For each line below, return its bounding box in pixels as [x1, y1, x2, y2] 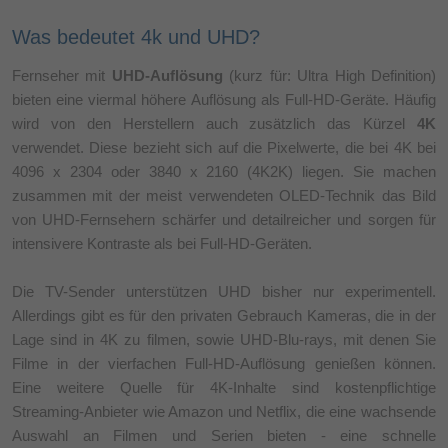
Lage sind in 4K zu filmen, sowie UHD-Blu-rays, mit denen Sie [12, 330, 436, 348]
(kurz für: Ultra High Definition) [222, 66, 437, 84]
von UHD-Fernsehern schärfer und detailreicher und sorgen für [12, 210, 436, 228]
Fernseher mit [12, 66, 112, 84]
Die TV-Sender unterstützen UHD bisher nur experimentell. [12, 282, 436, 300]
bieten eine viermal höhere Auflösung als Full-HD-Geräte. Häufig [12, 90, 436, 108]
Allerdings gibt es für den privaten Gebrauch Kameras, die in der [12, 306, 436, 324]
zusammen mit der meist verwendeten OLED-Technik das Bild [12, 186, 436, 204]
